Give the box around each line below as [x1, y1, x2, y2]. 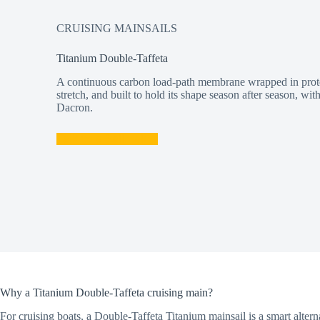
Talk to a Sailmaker [56, 131, 159, 146]
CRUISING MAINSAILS [56, 22, 178, 35]
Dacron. [56, 101, 94, 114]
